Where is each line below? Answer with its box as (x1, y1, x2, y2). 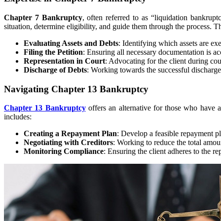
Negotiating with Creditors (24, 138, 113, 147)
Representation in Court (24, 57, 105, 65)
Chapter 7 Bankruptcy (4, 13, 82, 22)
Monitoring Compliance (24, 147, 104, 156)
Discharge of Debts (24, 66, 87, 74)
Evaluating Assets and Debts (24, 39, 118, 47)
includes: (4, 112, 32, 121)
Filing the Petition (24, 48, 83, 56)
